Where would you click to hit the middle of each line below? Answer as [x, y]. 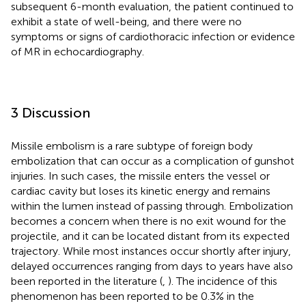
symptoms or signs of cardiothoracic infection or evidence [153, 36]
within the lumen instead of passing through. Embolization [152, 206]
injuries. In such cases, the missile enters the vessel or [140, 176]
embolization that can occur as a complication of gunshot [153, 161]
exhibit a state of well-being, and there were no [126, 21]
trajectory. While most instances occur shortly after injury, [151, 251]
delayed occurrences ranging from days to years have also [152, 266]
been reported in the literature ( [87, 281]
